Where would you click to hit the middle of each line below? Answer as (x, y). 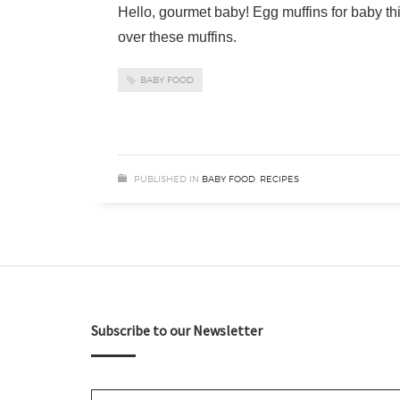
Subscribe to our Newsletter (177, 330)
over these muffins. (177, 37)
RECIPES (279, 179)
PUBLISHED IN (167, 179)
